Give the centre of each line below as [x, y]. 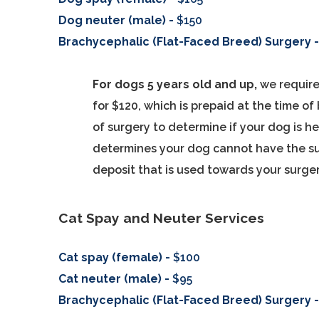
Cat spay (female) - [115, 257]
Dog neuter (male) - [118, 20]
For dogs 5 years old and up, [177, 84]
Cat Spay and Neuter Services [162, 218]
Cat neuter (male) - [116, 279]
